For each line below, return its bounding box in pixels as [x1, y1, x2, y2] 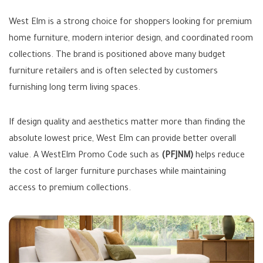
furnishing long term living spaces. [9, 84, 140, 93]
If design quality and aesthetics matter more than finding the [9, 119, 245, 128]
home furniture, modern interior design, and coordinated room [9, 35, 253, 44]
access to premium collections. [9, 184, 131, 194]
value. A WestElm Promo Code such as [9, 151, 161, 161]
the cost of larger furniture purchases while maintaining [9, 168, 226, 177]
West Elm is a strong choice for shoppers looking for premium [9, 18, 252, 28]
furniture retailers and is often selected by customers [9, 68, 218, 77]
